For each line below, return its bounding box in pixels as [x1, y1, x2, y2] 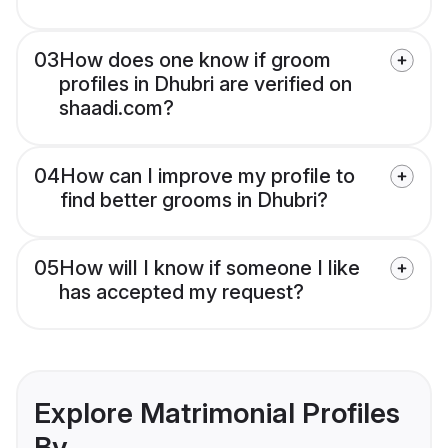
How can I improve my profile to [60, 164, 355, 189]
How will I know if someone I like [59, 256, 360, 281]
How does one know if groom [59, 48, 331, 73]
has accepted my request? [59, 280, 304, 305]
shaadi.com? [59, 96, 174, 121]
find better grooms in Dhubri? [60, 188, 328, 213]
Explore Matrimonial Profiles [34, 396, 400, 431]
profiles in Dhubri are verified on [59, 72, 352, 97]
